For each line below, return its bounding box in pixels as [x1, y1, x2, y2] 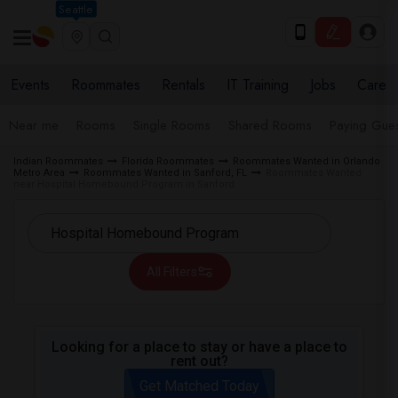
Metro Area [13, 167, 65, 179]
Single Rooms [133, 115, 211, 135]
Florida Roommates [122, 155, 214, 167]
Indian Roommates [13, 155, 103, 167]
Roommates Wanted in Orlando [233, 155, 380, 167]
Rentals [162, 75, 205, 95]
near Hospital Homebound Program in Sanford [13, 179, 235, 190]
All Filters [146, 265, 197, 279]
